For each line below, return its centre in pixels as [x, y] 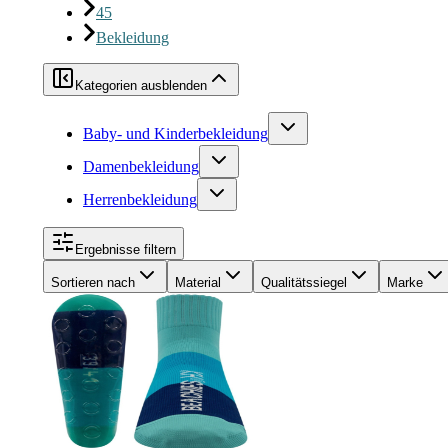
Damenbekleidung [141, 166]
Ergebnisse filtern [125, 249]
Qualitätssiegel [304, 282]
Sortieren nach [93, 282]
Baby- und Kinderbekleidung [175, 133]
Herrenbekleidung [140, 199]
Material [198, 282]
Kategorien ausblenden [141, 85]
